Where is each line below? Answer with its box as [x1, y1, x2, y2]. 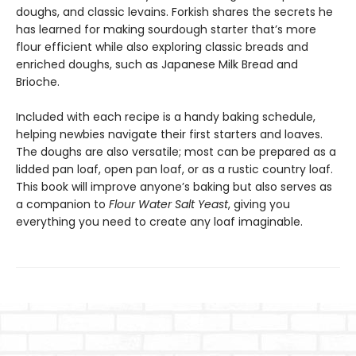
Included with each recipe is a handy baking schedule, [16, 109, 315, 125]
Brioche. [16, 74, 63, 90]
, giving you [228, 196, 290, 212]
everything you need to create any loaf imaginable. [16, 214, 303, 230]
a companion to [16, 196, 109, 212]
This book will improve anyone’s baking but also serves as [16, 179, 332, 195]
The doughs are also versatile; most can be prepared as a [16, 144, 336, 160]
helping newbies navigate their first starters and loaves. [16, 126, 323, 142]
